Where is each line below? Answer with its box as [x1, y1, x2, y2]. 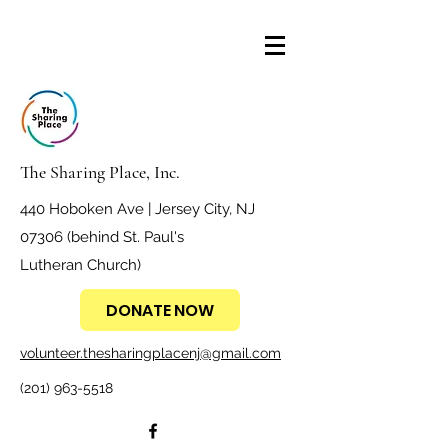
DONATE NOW [106, 298, 214, 322]
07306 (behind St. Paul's [20, 228, 184, 246]
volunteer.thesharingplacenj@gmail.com [20, 345, 281, 361]
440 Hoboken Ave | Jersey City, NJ [20, 200, 255, 218]
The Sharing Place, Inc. [20, 161, 180, 183]
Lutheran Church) [20, 256, 141, 274]
